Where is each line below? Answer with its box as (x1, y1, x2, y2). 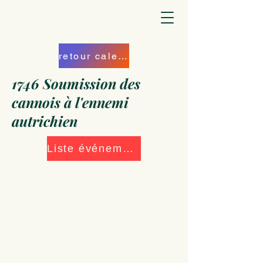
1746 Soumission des (12, 74, 140, 93)
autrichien (12, 112, 77, 130)
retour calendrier (118, 50, 128, 62)
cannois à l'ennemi (12, 93, 129, 112)
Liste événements (122, 142, 133, 154)
